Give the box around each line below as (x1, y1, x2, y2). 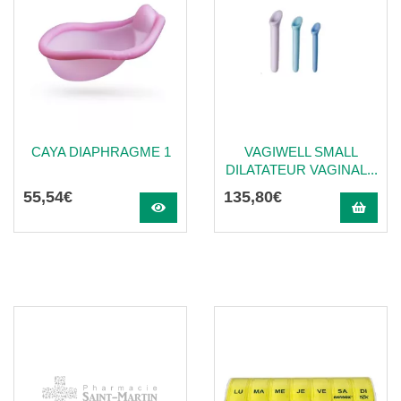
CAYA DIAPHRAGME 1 (30, 144, 171, 159)
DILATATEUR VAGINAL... (225, 162, 378, 177)
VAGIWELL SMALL (244, 144, 358, 159)
